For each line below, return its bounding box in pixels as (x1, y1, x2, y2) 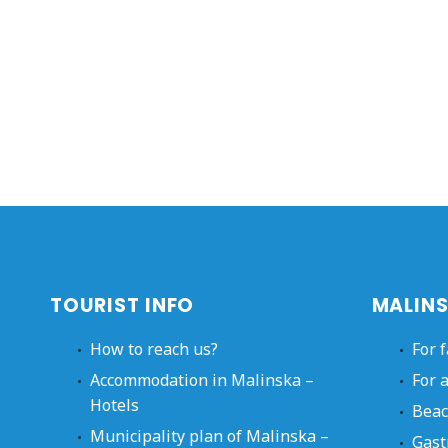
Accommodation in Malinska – (90, 368, 314, 391)
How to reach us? (90, 337, 218, 360)
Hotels (90, 393, 139, 416)
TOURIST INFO (50, 291, 195, 319)
